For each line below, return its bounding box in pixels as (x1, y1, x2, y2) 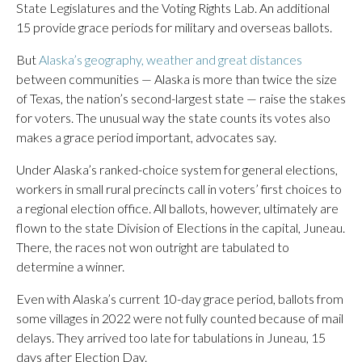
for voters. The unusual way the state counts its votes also (16, 110, 330, 125)
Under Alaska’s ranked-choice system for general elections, (16, 162, 338, 177)
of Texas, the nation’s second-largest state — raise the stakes (16, 90, 346, 106)
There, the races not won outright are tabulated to (16, 239, 289, 255)
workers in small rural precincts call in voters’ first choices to (16, 181, 342, 196)
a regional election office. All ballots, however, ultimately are (16, 200, 339, 216)
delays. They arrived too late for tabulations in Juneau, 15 (16, 330, 326, 345)
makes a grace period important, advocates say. (16, 129, 276, 145)
